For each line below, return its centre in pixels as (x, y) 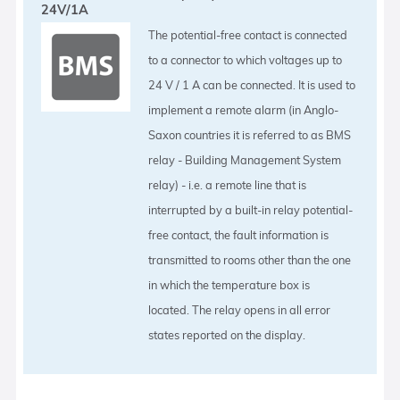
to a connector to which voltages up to (246, 59)
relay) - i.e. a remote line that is (228, 184)
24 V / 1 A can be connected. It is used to (252, 84)
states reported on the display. (227, 334)
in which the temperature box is (229, 284)
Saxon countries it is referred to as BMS (250, 134)
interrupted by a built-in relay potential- (251, 209)
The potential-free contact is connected (248, 34)
